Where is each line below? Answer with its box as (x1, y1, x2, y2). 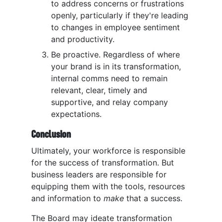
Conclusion (31, 128, 71, 140)
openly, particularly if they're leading (51, 10, 188, 21)
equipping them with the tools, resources (31, 181, 185, 191)
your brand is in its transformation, (51, 61, 181, 71)
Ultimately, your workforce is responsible (31, 145, 185, 156)
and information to (31, 193, 104, 203)
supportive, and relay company (51, 97, 168, 107)
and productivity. (51, 34, 114, 45)
